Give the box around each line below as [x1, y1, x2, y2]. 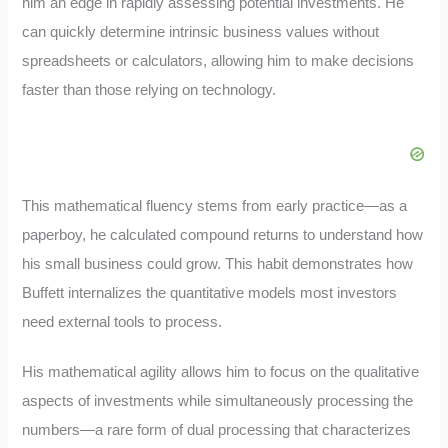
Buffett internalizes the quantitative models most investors [22, 284, 398, 301]
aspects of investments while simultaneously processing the [22, 393, 414, 410]
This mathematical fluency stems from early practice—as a [22, 197, 408, 214]
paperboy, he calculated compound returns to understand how [22, 226, 424, 243]
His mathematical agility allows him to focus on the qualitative [22, 364, 420, 381]
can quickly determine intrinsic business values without [22, 23, 380, 40]
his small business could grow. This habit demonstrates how [22, 255, 414, 272]
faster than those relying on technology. [22, 81, 277, 98]
